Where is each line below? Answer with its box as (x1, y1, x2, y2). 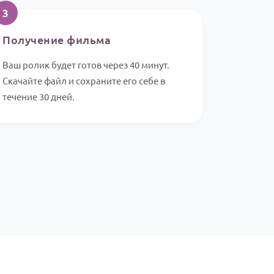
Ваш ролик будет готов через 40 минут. (2, 59, 170, 71)
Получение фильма (2, 32, 111, 47)
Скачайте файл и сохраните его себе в (2, 75, 166, 87)
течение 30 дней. (2, 91, 75, 103)
